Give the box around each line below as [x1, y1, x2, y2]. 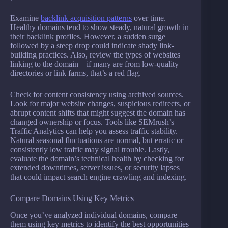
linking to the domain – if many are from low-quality [10, 60, 179, 69]
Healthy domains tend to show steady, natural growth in [10, 23, 189, 32]
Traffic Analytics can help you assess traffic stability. [10, 127, 178, 136]
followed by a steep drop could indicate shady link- [10, 41, 174, 50]
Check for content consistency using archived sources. [10, 90, 184, 99]
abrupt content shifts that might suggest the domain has [10, 108, 185, 118]
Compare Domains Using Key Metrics [10, 194, 134, 203]
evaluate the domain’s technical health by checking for [10, 154, 184, 163]
